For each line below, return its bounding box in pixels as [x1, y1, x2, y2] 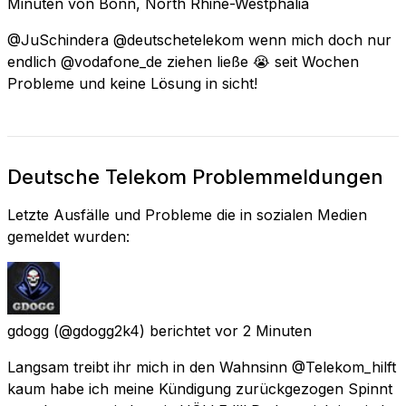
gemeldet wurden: [7, 227, 130, 246]
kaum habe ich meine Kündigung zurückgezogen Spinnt [7, 379, 392, 398]
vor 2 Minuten [215, 321, 312, 340]
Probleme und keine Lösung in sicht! [7, 73, 257, 92]
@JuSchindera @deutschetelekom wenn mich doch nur [7, 30, 391, 49]
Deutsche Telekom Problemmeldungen [7, 164, 383, 188]
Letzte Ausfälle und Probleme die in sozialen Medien [7, 205, 367, 224]
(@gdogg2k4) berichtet [53, 321, 210, 340]
